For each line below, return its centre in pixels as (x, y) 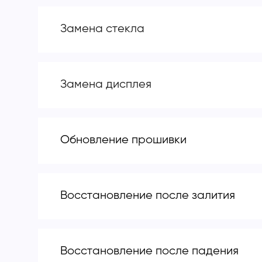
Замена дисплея (106, 84)
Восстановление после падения (149, 251)
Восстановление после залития (148, 196)
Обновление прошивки (123, 140)
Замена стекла (102, 29)
